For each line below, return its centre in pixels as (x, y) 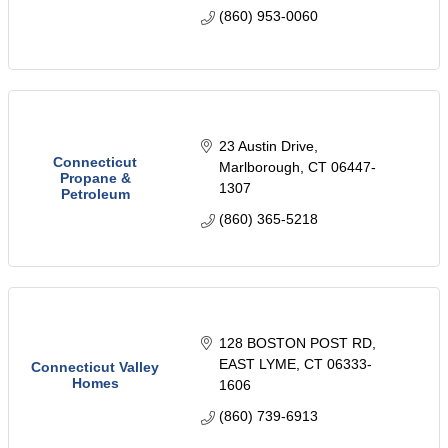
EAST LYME (257, 363)
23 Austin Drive (266, 145)
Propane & (95, 178)
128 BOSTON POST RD (295, 342)
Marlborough (259, 166)
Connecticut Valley (95, 367)
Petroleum (95, 194)
